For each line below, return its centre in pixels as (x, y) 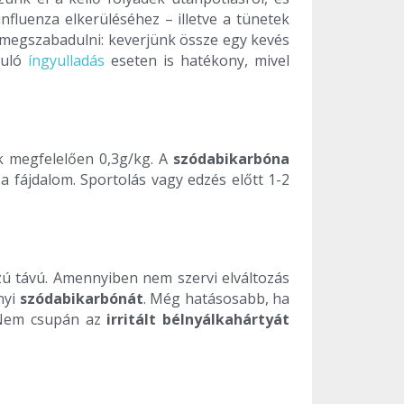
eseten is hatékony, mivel (197, 61)
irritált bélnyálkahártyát (198, 320)
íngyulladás (66, 61)
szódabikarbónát (81, 299)
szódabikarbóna (231, 159)
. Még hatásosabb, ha (216, 299)
